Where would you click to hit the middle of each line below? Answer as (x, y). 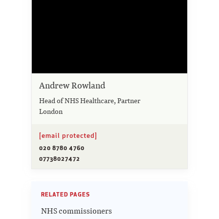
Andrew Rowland (72, 86)
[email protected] (68, 136)
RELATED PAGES (66, 194)
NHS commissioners (77, 211)
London (51, 111)
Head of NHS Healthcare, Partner (90, 101)
